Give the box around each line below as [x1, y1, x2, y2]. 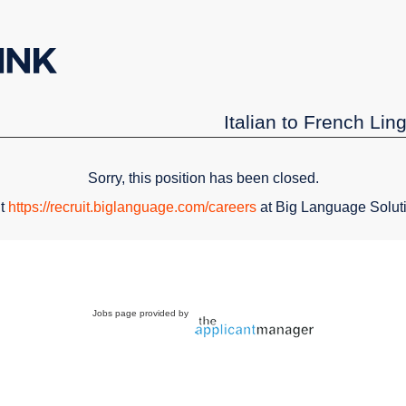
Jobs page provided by [92, 307, 191, 318]
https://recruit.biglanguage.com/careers [7, 198, 256, 215]
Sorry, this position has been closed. [87, 169, 319, 186]
